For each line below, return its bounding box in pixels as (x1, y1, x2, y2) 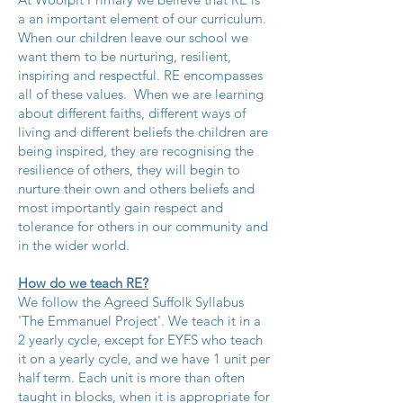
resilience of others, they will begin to (18, 161, 240, 178)
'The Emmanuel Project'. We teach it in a (18, 312, 261, 329)
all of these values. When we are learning (18, 85, 264, 103)
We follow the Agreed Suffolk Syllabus (18, 293, 244, 310)
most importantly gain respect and (18, 199, 223, 216)
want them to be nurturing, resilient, (18, 48, 231, 65)
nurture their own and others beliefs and (18, 180, 255, 197)
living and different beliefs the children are (18, 123, 268, 140)
